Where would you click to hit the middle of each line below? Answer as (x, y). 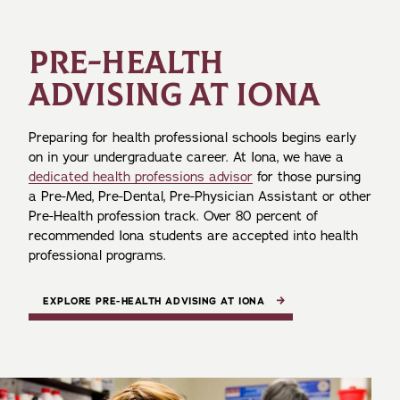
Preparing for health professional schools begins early (192, 137)
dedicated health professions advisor (141, 176)
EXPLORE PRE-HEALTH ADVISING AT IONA (154, 301)
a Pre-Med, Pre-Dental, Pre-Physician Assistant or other (200, 196)
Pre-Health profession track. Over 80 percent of (173, 216)
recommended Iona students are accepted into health (193, 235)
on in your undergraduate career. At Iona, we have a (186, 157)
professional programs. (97, 255)
